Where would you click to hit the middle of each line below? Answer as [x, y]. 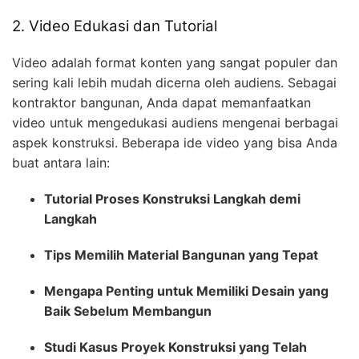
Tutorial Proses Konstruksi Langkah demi [172, 199]
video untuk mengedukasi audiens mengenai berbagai [175, 123]
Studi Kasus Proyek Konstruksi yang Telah [175, 347]
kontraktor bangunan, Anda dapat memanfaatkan [161, 103]
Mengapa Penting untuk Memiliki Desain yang [186, 291]
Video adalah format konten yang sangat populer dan [175, 63]
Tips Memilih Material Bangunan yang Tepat [181, 255]
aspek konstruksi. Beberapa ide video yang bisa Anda [175, 143]
